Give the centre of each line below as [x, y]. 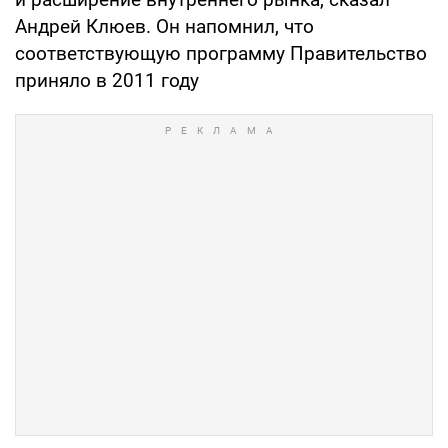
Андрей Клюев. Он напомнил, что [164, 26]
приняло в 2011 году [107, 80]
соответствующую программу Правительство [221, 53]
